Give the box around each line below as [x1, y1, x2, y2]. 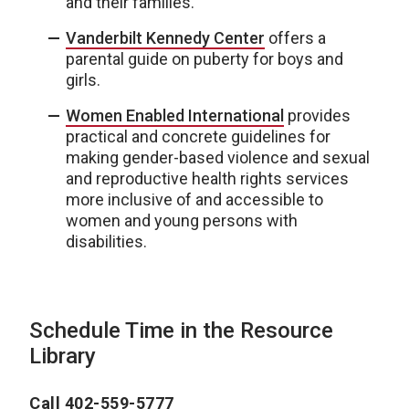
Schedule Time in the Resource [29, 318, 333, 343]
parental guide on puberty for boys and [66, 49, 343, 68]
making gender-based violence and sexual [66, 148, 370, 167]
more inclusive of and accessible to [66, 190, 323, 209]
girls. [66, 70, 100, 89]
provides [284, 106, 351, 125]
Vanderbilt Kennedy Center [66, 28, 265, 47]
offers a [265, 28, 326, 47]
